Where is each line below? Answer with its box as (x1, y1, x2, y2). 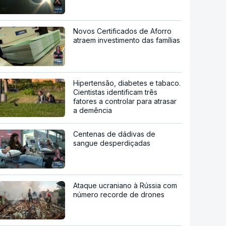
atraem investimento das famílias (73, 36, 181, 45)
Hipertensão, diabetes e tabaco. (73, 78, 181, 87)
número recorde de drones (73, 190, 165, 199)
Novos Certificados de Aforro (73, 27, 172, 36)
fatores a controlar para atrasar (73, 96, 177, 105)
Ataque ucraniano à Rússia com (73, 181, 178, 190)
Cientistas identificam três (73, 87, 158, 96)
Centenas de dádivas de (73, 129, 156, 138)
